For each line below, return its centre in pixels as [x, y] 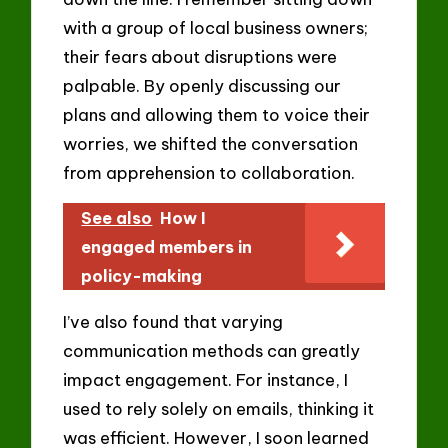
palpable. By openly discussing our [202, 86]
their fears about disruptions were [200, 57]
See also [117, 217]
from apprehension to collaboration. [209, 173]
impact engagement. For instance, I [206, 379]
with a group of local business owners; [216, 28]
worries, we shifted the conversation [211, 144]
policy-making [142, 275]
